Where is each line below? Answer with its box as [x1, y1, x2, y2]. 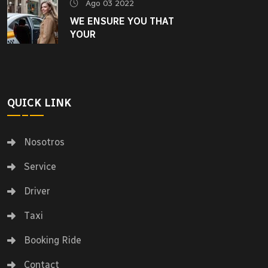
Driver [24, 185, 50, 197]
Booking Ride [24, 234, 81, 246]
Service [24, 160, 56, 172]
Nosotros [24, 136, 65, 148]
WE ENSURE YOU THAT [70, 16, 174, 28]
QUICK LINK [7, 96, 71, 109]
